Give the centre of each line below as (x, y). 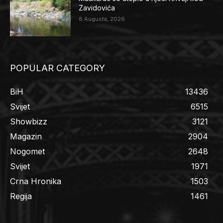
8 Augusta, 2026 (102, 19)
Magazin (26, 136)
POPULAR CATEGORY (57, 68)
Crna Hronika (36, 181)
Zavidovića (97, 7)
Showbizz (29, 121)
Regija (21, 196)
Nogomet (27, 151)
